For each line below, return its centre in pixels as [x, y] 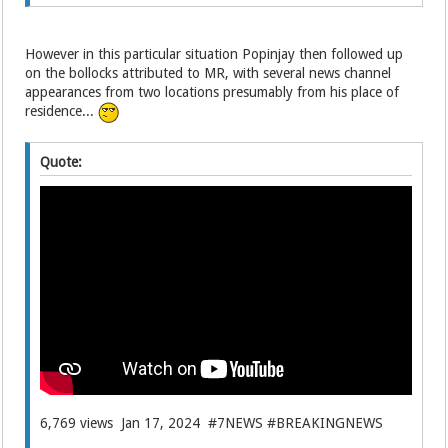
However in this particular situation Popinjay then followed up [214, 54]
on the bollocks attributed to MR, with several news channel [208, 73]
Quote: [61, 162]
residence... [62, 111]
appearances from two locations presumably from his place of [212, 92]
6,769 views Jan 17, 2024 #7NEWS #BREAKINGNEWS [212, 423]
